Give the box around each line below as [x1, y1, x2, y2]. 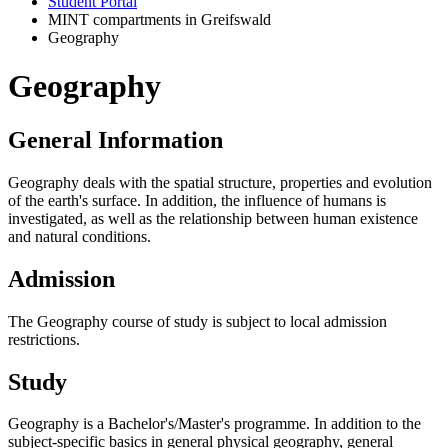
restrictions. [8, 330, 80, 348]
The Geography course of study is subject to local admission [8, 312, 387, 330]
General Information [8, 126, 223, 153]
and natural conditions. [8, 227, 151, 245]
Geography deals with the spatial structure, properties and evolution [8, 173, 432, 191]
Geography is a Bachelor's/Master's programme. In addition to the [8, 415, 421, 433]
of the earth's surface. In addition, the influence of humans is [8, 191, 386, 209]
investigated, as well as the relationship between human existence [8, 209, 418, 227]
